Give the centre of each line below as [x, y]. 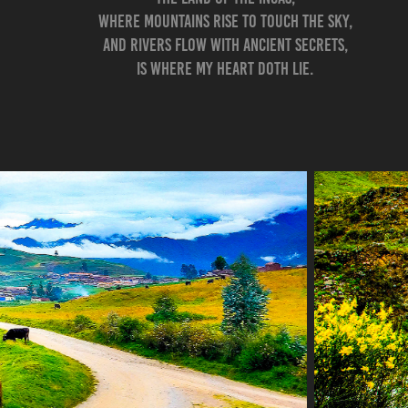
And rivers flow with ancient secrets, [225, 45]
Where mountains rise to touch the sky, [225, 21]
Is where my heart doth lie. [225, 68]
